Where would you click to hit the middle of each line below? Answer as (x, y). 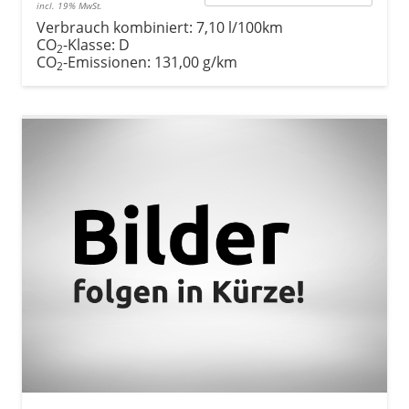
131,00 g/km (196, 62)
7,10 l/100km (240, 27)
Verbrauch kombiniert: (116, 27)
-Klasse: (89, 44)
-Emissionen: (109, 62)
